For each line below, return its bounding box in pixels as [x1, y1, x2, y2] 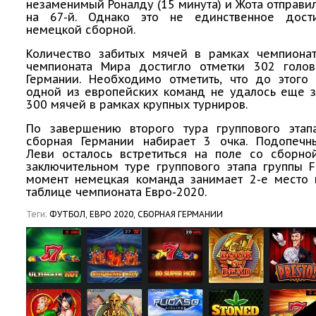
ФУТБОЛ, [49, 209, 87, 220]
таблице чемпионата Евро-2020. [26, 185, 207, 200]
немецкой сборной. [26, 23, 135, 37]
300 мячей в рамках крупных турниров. [26, 97, 248, 112]
